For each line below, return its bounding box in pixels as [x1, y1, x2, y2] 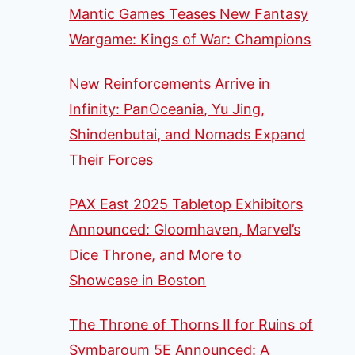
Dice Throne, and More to [69, 246, 242, 263]
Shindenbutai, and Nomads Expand [69, 125, 306, 143]
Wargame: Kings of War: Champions [69, 30, 311, 48]
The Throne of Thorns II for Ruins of [69, 315, 314, 333]
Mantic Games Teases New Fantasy [69, 5, 309, 22]
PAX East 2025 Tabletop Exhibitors [69, 195, 303, 212]
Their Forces [69, 151, 154, 168]
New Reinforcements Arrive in [69, 74, 271, 92]
